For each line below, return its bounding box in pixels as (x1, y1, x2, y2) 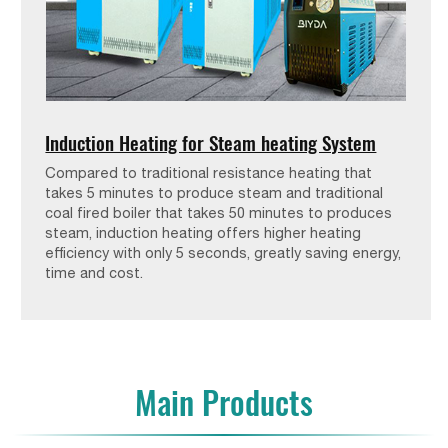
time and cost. (45, 263, 144, 281)
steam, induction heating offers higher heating (45, 223, 362, 241)
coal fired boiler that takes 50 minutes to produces (45, 203, 393, 221)
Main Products (134, 377, 313, 425)
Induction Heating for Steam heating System (45, 127, 377, 157)
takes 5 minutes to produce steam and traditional (45, 183, 384, 201)
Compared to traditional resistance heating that (45, 163, 373, 181)
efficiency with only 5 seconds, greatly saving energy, (45, 243, 402, 261)
